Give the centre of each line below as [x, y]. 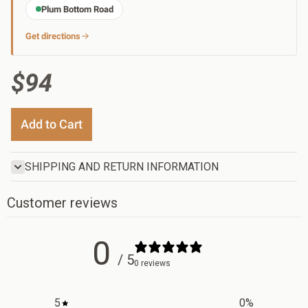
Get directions [53, 36]
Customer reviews [62, 202]
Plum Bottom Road [77, 9]
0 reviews [152, 264]
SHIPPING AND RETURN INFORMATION [122, 166]
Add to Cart [52, 124]
